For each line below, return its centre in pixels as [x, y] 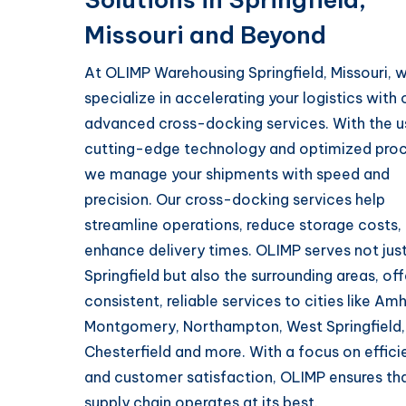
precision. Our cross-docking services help [235, 199]
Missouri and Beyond [205, 35]
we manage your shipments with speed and [237, 174]
